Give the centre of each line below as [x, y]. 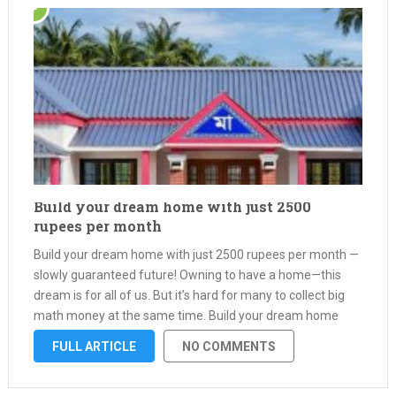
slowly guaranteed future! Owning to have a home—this [187, 275]
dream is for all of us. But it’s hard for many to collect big [189, 295]
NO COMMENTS [228, 346]
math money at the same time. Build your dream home [186, 316]
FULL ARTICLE [94, 346]
